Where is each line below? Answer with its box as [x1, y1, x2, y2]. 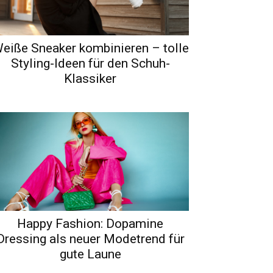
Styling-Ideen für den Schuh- [10, 55, 170, 71]
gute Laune [59, 246, 121, 261]
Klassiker [64, 71, 116, 86]
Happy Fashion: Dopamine [17, 216, 163, 231]
